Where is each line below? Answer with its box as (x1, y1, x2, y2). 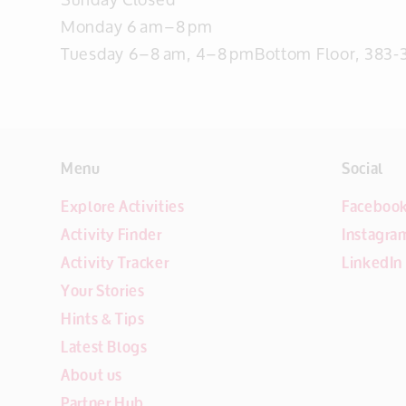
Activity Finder (61, 218, 162, 248)
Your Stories (61, 275, 145, 304)
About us (61, 359, 123, 389)
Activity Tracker (61, 246, 169, 276)
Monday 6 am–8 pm (61, 9, 213, 43)
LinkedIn (342, 246, 403, 276)
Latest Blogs (61, 331, 148, 361)
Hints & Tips (61, 303, 145, 333)
